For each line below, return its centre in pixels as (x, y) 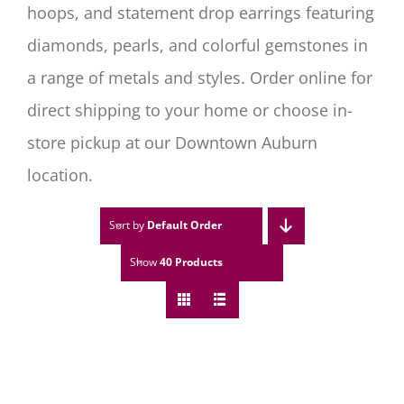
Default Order (184, 225)
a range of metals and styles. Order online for (199, 77)
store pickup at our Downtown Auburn (172, 142)
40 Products (191, 262)
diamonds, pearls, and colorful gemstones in (197, 45)
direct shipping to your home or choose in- (189, 110)
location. (60, 174)
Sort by (128, 225)
